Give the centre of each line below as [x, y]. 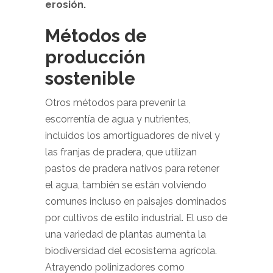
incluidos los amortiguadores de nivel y [133, 136]
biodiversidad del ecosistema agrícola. [131, 251]
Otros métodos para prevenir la [115, 103]
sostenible [90, 78]
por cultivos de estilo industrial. [115, 218]
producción [95, 57]
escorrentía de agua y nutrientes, [118, 119]
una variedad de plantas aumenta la [126, 234]
